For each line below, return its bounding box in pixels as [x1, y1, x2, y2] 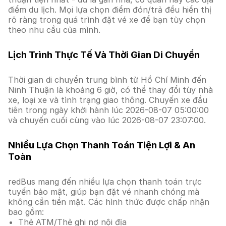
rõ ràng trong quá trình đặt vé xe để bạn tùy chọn [8, 15, 205, 25]
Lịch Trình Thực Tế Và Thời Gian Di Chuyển [8, 49, 200, 61]
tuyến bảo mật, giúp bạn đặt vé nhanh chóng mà [8, 187, 199, 197]
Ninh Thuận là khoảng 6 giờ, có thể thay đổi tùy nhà [8, 85, 213, 95]
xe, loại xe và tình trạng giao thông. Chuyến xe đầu [8, 95, 207, 105]
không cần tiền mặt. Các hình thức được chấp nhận [8, 197, 209, 207]
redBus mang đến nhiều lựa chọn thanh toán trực [8, 177, 202, 187]
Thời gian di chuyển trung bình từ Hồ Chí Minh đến [8, 75, 206, 85]
